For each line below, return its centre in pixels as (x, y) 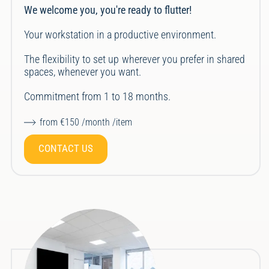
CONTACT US (66, 149)
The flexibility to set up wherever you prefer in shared (134, 59)
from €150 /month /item (86, 122)
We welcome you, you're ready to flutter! (108, 10)
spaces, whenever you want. (83, 72)
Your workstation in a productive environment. (120, 35)
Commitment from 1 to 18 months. (98, 97)
